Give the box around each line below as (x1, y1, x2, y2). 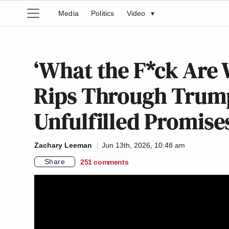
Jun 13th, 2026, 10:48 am (102, 141, 185, 149)
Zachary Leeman (34, 141, 92, 149)
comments (94, 157, 129, 166)
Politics (91, 9, 114, 17)
